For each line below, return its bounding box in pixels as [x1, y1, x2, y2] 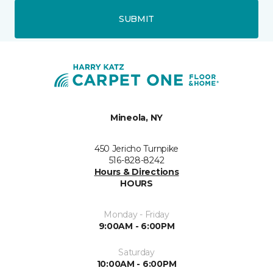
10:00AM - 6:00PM [96, 258, 177, 269]
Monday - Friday [104, 209, 169, 220]
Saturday [118, 247, 155, 258]
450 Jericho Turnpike [94, 143, 179, 154]
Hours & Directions [94, 166, 179, 177]
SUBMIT [118, 13, 155, 24]
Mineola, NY [110, 112, 163, 123]
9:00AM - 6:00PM [98, 221, 175, 232]
